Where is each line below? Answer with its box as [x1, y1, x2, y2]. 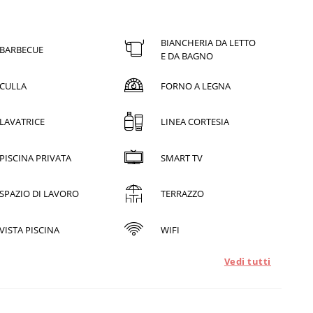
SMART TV [161, 151, 203, 164]
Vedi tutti [224, 255, 271, 268]
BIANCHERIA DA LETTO [161, 36, 256, 50]
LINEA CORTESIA [161, 115, 230, 129]
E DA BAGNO [161, 50, 214, 63]
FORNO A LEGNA [161, 79, 231, 92]
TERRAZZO [161, 187, 205, 201]
